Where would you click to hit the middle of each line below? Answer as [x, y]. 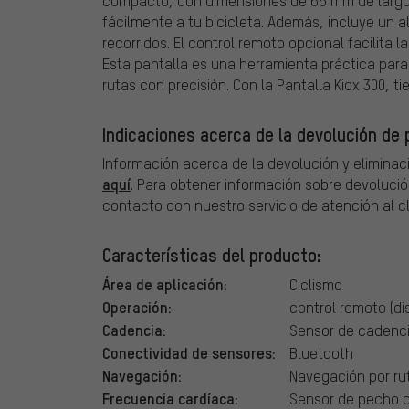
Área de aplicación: [165, 283]
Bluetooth [321, 352]
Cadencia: [134, 329]
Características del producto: [212, 254]
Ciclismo [316, 284]
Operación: [137, 306]
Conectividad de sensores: [189, 352]
